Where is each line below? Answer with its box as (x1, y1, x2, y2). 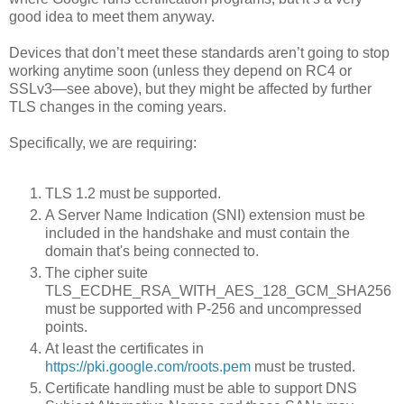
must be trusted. (251, 358, 355, 374)
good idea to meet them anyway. (9, 9, 215, 25)
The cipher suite (45, 264, 148, 280)
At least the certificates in (45, 340, 204, 356)
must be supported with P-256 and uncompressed (45, 300, 362, 317)
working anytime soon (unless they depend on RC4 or (9, 63, 352, 79)
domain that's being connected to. (45, 243, 259, 259)
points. (45, 318, 87, 335)
